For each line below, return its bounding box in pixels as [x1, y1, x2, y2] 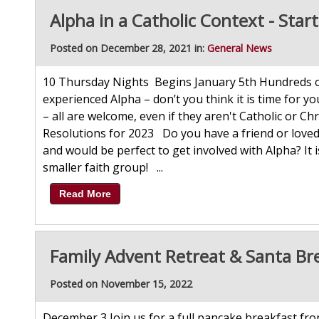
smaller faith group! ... [43, 159, 163, 176]
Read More [59, 188, 111, 200]
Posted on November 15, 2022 [50, 277, 192, 291]
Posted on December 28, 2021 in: [50, 41, 207, 56]
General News [207, 41, 272, 56]
